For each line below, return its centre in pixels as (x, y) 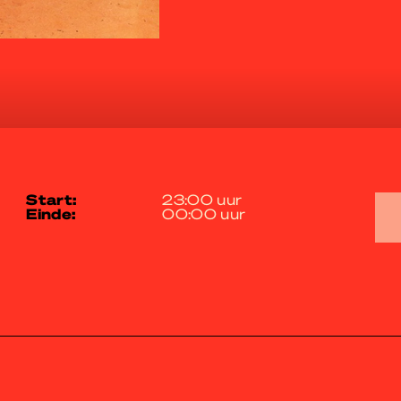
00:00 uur (204, 213)
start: (57, 199)
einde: (56, 213)
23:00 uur (202, 199)
